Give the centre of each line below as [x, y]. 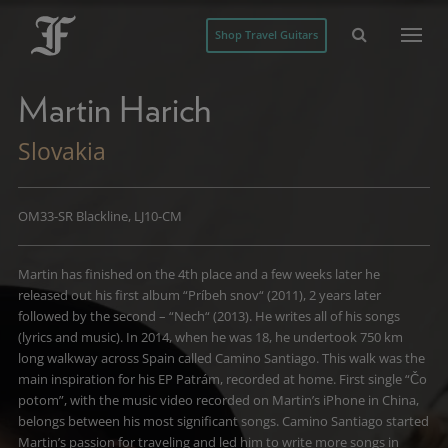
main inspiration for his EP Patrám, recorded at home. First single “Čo [222, 379]
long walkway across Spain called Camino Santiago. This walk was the [221, 358]
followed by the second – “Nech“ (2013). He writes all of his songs [208, 316]
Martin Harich [114, 110]
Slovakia [61, 150]
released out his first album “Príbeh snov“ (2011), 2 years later [199, 295]
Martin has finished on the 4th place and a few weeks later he [198, 274]
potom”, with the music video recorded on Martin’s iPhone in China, [218, 400]
